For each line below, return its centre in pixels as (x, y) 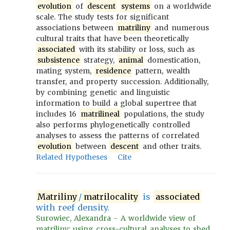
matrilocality (111, 197)
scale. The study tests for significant (103, 17)
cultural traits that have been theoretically (113, 39)
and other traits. (171, 146)
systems (135, 6)
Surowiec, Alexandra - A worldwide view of (116, 218)
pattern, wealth (161, 71)
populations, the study (163, 114)
